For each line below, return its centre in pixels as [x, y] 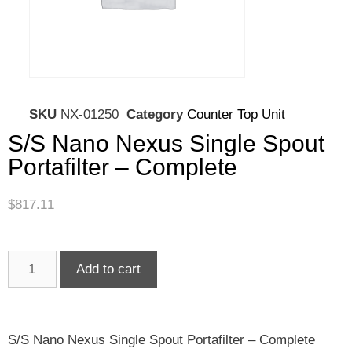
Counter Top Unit [236, 115]
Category [155, 115]
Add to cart [108, 269]
